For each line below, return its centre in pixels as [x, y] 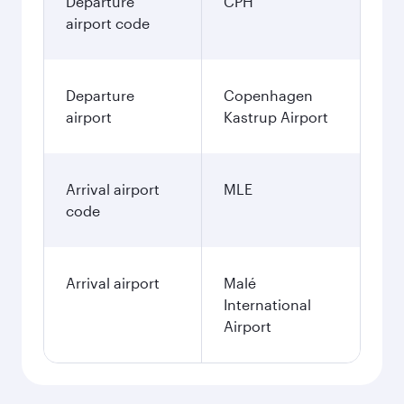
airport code [108, 23]
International [267, 304]
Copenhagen [268, 95]
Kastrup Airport [276, 117]
